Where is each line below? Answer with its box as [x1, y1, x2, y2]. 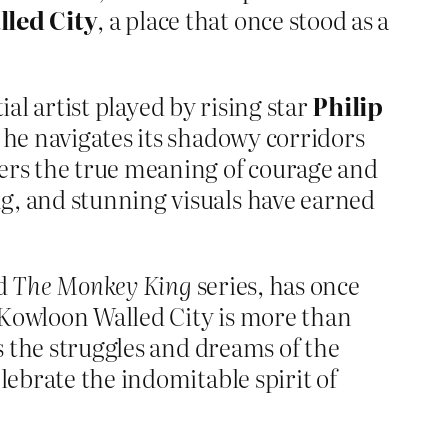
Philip [312, 88, 384, 124]
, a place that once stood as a [97, 2, 390, 38]
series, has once [191, 267, 360, 303]
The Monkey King [12, 267, 192, 303]
